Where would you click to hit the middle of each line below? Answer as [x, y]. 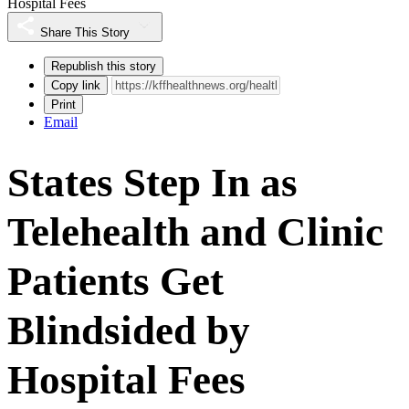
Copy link [76, 85]
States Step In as [152, 182]
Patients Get [115, 281]
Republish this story [104, 66]
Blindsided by [129, 330]
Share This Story [85, 32]
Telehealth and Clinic [195, 231]
